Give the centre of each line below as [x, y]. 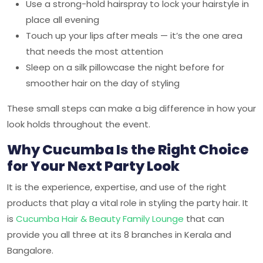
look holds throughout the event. [79, 124]
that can [204, 219]
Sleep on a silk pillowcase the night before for [125, 67]
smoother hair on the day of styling [103, 83]
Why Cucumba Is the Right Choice [128, 149]
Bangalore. [30, 250]
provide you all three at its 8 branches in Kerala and [119, 235]
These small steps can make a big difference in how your [131, 108]
